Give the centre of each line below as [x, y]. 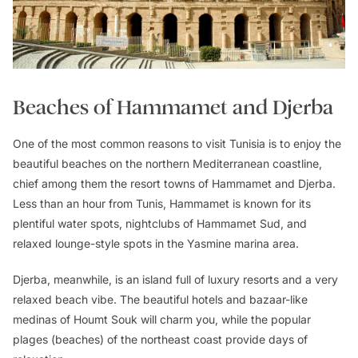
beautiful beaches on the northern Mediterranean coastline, [167, 163]
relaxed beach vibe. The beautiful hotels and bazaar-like [160, 299]
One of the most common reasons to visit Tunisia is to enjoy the [177, 143]
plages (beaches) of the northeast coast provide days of [160, 339]
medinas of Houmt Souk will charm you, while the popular [162, 319]
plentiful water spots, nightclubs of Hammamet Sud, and [160, 223]
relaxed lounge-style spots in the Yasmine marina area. [157, 243]
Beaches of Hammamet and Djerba [173, 107]
